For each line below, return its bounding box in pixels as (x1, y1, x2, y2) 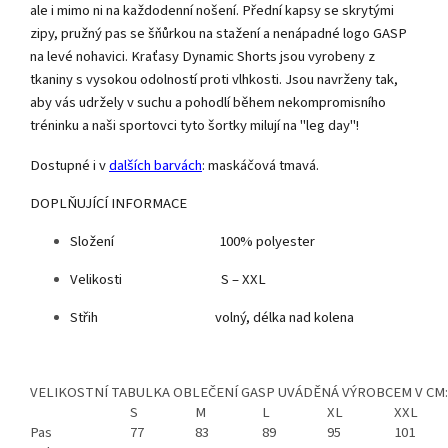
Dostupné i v (30, 154, 109, 176)
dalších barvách (109, 154, 202, 176)
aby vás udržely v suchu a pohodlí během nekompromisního (30, 91, 386, 113)
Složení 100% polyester (70, 230, 315, 252)
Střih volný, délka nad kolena (70, 306, 354, 328)
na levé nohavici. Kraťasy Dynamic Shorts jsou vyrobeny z (30, 45, 375, 67)
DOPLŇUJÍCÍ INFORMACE (30, 192, 187, 214)
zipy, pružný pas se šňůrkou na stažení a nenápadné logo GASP (30, 22, 407, 44)
